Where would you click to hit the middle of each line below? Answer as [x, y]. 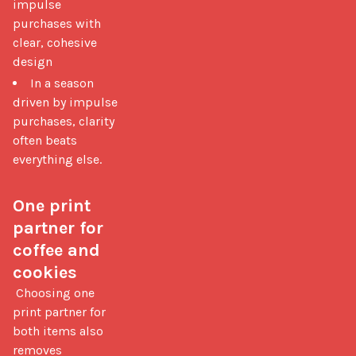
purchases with [57, 23]
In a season [62, 83]
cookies [45, 272]
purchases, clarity [64, 121]
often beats [45, 140]
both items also [58, 331]
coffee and [56, 250]
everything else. [57, 159]
